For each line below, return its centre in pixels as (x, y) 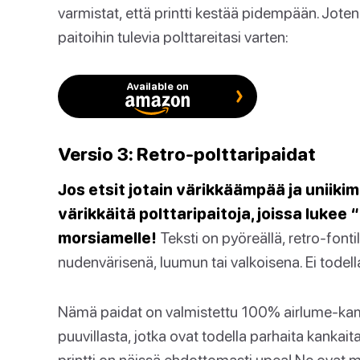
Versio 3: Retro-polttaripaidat (187, 154)
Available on (157, 86)
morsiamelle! (107, 237)
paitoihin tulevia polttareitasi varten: (173, 37)
